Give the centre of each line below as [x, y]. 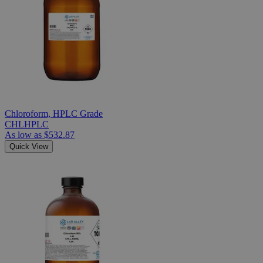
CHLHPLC [27, 124]
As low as [23, 134]
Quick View [29, 146]
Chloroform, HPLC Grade [54, 113]
